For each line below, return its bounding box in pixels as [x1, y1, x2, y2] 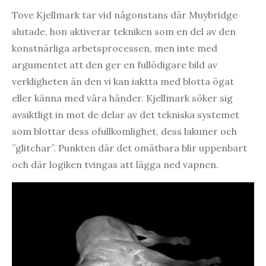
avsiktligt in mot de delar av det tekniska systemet [12, 109, 239, 121]
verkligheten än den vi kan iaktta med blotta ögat [12, 75, 234, 88]
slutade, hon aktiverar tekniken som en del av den [12, 26, 236, 38]
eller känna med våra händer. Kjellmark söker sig [12, 92, 233, 104]
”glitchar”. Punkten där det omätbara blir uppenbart [12, 142, 247, 154]
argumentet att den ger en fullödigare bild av [12, 59, 217, 71]
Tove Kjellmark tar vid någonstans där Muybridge [12, 9, 237, 21]
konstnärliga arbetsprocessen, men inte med [12, 42, 217, 55]
